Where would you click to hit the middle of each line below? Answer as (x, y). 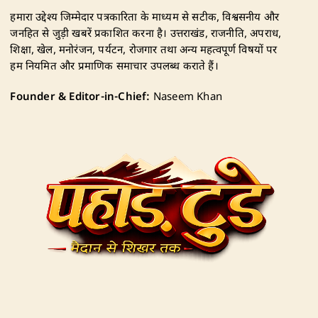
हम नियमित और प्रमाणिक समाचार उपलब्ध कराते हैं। (114, 67)
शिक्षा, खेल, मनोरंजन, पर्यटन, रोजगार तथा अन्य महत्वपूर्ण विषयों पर (144, 50)
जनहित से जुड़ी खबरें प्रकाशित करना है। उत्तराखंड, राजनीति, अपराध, (146, 34)
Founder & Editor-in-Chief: (80, 97)
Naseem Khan (186, 97)
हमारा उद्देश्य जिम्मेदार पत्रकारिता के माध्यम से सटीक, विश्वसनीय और (144, 18)
